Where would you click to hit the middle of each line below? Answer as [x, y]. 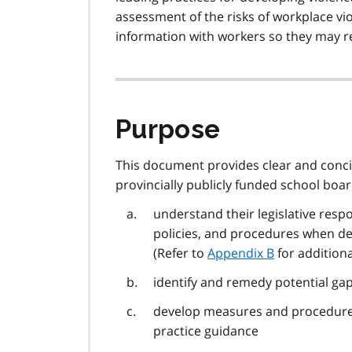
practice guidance [206, 331]
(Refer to [180, 253]
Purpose [168, 130]
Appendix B [241, 253]
